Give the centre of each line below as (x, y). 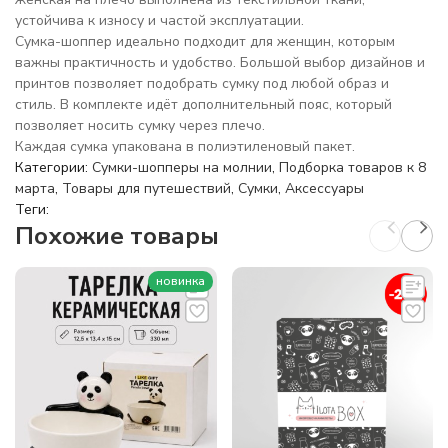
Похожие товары (117, 236)
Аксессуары (324, 188)
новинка (180, 281)
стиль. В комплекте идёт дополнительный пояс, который (203, 104)
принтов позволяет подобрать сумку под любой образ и (202, 83)
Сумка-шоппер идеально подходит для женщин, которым (205, 41)
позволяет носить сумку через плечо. (140, 125)
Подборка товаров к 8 (352, 167)
